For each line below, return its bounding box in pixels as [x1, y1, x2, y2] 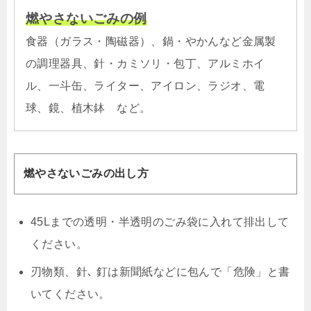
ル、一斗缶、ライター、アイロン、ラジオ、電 [26, 79, 265, 92]
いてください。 [31, 288, 110, 301]
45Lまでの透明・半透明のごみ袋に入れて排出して [31, 216, 289, 228]
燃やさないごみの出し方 [23, 167, 149, 180]
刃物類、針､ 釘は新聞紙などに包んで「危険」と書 [31, 266, 290, 278]
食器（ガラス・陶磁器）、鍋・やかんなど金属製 [26, 35, 276, 47]
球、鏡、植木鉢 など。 [26, 101, 151, 114]
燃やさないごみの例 [26, 10, 147, 26]
